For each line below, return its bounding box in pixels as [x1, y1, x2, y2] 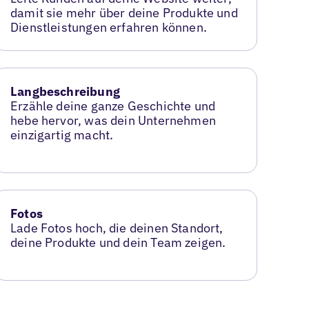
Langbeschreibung [10, 83, 120, 99]
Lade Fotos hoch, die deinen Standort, [10, 219, 223, 236]
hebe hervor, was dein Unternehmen [10, 112, 216, 128]
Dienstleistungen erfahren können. [10, 19, 207, 36]
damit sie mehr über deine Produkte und [10, 5, 238, 21]
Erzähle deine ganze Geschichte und [10, 98, 216, 114]
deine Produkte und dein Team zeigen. [10, 234, 226, 250]
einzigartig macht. [10, 127, 114, 143]
